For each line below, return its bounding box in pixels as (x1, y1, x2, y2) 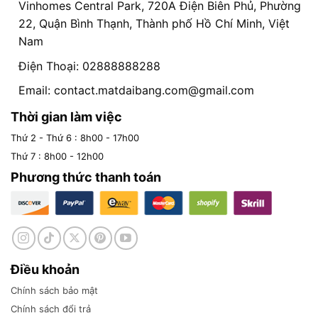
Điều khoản (11, 262, 79, 278)
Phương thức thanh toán (11, 170, 161, 185)
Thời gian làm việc (11, 109, 122, 125)
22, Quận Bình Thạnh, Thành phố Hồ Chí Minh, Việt (18, 16, 290, 31)
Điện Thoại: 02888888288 (18, 58, 160, 73)
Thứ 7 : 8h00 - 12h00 (11, 150, 104, 163)
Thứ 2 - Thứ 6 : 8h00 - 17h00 (11, 132, 139, 144)
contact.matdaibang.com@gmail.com (53, 83, 254, 98)
